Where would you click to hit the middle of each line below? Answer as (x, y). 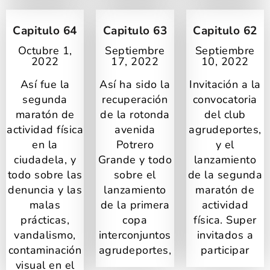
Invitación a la (225, 84)
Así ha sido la (135, 84)
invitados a (225, 235)
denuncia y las (45, 190)
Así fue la (45, 84)
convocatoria (225, 99)
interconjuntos (135, 235)
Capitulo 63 (135, 30)
